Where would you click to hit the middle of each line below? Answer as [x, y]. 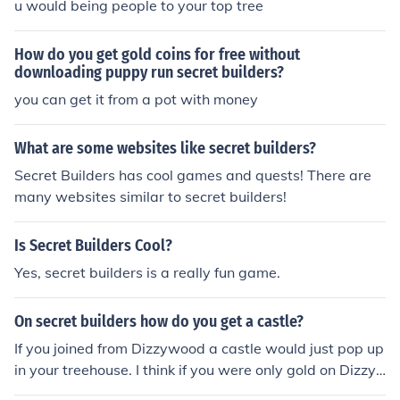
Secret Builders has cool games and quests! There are [193, 175]
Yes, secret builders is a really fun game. [147, 272]
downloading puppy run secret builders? [149, 72]
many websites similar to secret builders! [150, 196]
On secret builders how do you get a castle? [159, 321]
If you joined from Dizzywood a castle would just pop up [199, 348]
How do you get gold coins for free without [157, 54]
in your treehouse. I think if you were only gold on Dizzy [195, 370]
